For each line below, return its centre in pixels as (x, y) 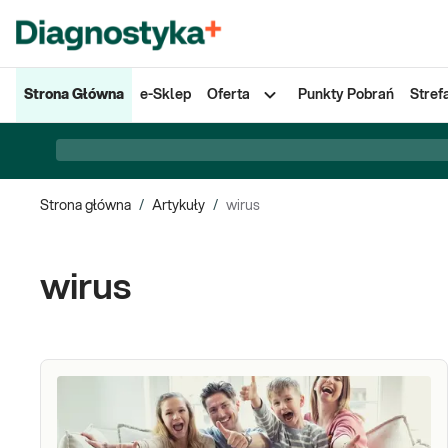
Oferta (228, 95)
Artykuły (178, 206)
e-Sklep (165, 95)
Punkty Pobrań (346, 95)
